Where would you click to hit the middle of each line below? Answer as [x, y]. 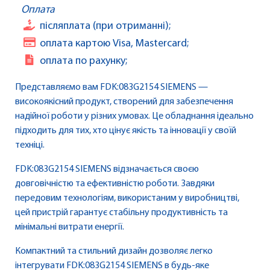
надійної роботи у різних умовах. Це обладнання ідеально [134, 117]
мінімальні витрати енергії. [70, 228]
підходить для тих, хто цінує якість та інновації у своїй [126, 131]
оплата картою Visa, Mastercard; [114, 44]
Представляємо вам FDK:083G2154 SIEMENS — [111, 88]
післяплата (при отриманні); [105, 27]
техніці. [30, 146]
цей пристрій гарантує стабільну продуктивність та [121, 213]
